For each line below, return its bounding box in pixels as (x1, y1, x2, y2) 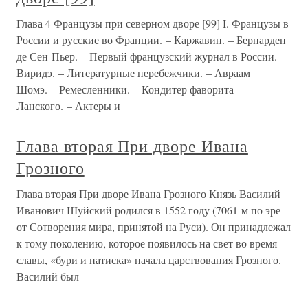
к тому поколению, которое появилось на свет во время (16, 236, 277, 250)
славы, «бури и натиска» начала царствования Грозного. (16, 252, 281, 267)
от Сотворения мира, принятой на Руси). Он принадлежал (16, 219, 291, 234)
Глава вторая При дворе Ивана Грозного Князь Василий (16, 186, 280, 201)
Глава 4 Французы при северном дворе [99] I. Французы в (16, 16, 289, 30)
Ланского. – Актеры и (16, 98, 120, 113)
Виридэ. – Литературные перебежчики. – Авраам (16, 65, 250, 80)
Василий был (16, 269, 79, 283)
